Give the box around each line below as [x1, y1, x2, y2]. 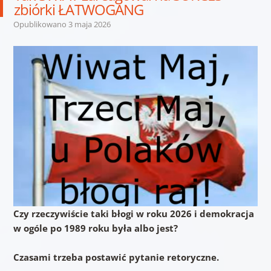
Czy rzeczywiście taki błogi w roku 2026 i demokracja [13, 207, 254, 220]
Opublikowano [13, 18, 68, 30]
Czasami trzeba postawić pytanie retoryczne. [13, 250, 219, 263]
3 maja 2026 [68, 18, 111, 30]
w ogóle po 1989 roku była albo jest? [13, 221, 178, 234]
